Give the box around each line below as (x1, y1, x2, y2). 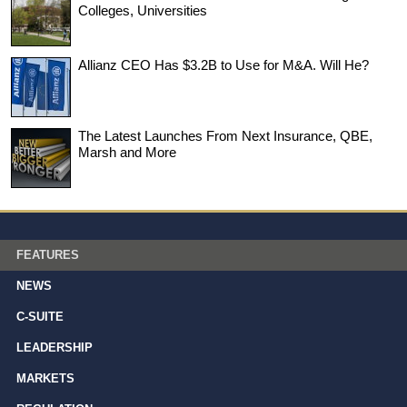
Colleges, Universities (78, 2, 207, 18)
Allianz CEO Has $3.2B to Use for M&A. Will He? (78, 56, 369, 73)
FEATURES (16, 247, 79, 262)
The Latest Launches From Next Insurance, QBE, (78, 127, 372, 144)
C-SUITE (16, 309, 64, 323)
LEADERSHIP (16, 340, 93, 354)
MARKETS (16, 371, 74, 385)
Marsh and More (78, 144, 176, 160)
